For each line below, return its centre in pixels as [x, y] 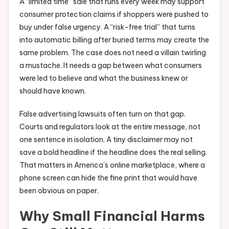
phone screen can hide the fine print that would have [108, 178]
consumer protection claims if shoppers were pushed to [114, 15]
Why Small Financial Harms [112, 216]
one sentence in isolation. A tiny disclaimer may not [106, 140]
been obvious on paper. [59, 191]
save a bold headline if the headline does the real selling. [113, 153]
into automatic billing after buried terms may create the [114, 40]
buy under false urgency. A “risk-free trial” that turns [107, 27]
